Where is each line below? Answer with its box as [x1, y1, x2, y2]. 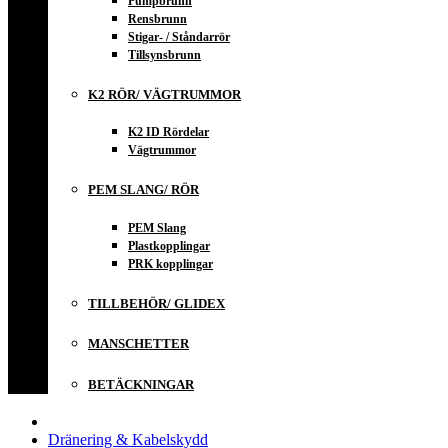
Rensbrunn [128, 11, 187, 26]
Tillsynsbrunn [128, 47, 201, 62]
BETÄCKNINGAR [88, 376, 194, 392]
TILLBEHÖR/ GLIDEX [88, 295, 225, 311]
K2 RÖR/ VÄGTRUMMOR [88, 86, 241, 102]
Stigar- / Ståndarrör [128, 29, 230, 44]
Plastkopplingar [128, 238, 210, 253]
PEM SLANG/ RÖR [88, 182, 199, 198]
